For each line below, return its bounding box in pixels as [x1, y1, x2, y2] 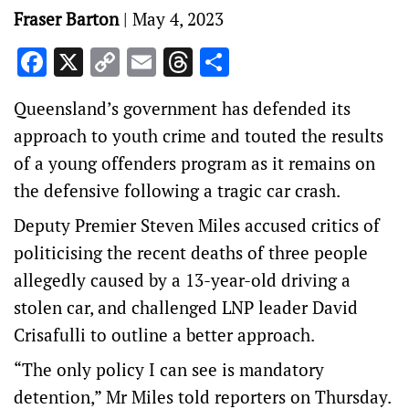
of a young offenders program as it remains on [14, 152, 375, 174]
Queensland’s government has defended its [14, 97, 351, 120]
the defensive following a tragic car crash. [14, 179, 341, 202]
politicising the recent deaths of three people [14, 241, 368, 264]
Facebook [47, 43, 168, 81]
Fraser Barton [14, 7, 119, 30]
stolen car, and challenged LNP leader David [14, 296, 358, 319]
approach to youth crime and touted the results [14, 124, 383, 147]
